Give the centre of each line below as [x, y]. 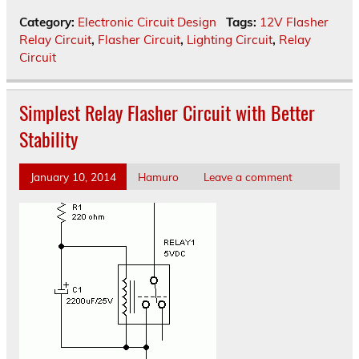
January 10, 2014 [73, 176]
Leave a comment [248, 176]
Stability [48, 139]
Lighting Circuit [230, 39]
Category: [48, 22]
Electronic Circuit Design [147, 22]
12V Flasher [294, 22]
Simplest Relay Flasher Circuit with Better [167, 113]
